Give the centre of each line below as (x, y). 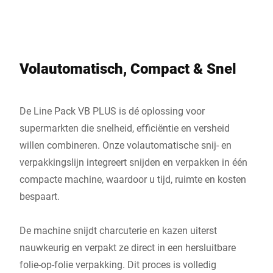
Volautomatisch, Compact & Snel (128, 68)
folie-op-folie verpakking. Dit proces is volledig (118, 264)
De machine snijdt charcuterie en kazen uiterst (118, 230)
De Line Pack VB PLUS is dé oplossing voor (112, 111)
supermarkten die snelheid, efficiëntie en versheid (125, 128)
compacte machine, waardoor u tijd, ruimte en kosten (133, 179)
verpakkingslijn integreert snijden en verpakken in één (133, 162)
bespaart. (40, 196)
